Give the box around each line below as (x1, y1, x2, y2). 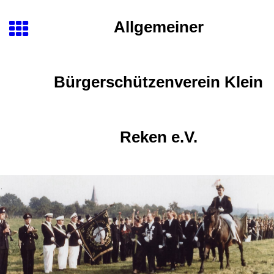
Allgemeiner (113, 18, 204, 36)
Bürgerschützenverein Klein (54, 73, 263, 91)
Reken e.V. (119, 128, 198, 146)
